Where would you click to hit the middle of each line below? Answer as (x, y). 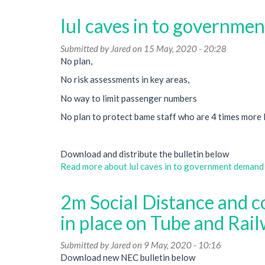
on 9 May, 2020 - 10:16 (176, 245)
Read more (81, 166)
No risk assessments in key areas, (125, 79)
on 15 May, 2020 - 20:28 (179, 48)
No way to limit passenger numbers (129, 98)
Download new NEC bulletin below (128, 257)
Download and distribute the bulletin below (145, 154)
